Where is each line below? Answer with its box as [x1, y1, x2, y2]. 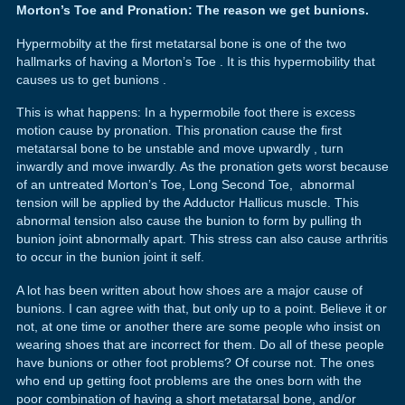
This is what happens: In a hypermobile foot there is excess [15, 105, 355, 120]
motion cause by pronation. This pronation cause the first [15, 123, 342, 138]
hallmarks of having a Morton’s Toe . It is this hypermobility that [15, 53, 375, 69]
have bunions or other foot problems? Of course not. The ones [15, 354, 374, 370]
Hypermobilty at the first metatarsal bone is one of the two [15, 35, 346, 51]
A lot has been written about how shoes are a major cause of [15, 282, 363, 297]
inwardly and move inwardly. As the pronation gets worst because [15, 159, 389, 174]
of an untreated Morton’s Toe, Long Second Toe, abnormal [15, 177, 354, 193]
